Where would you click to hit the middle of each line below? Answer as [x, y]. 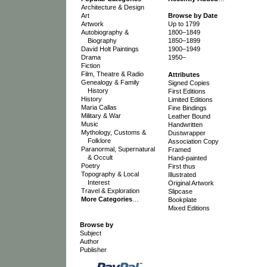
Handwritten [185, 124]
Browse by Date [193, 16]
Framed [179, 149]
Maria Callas [99, 107]
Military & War [101, 115]
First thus [181, 166]
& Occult [100, 157]
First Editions [187, 91]
